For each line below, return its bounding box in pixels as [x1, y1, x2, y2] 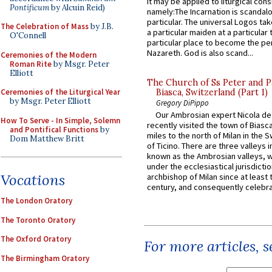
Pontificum [10, 2, 49, 13]
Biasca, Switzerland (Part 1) [156, 86, 268, 98]
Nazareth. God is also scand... [147, 47, 253, 58]
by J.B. [89, 21, 114, 32]
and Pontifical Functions [10, 124, 98, 135]
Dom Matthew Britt [10, 133, 84, 144]
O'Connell [10, 30, 46, 41]
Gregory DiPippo [156, 97, 209, 107]
